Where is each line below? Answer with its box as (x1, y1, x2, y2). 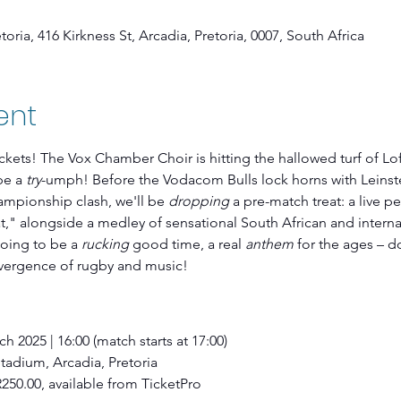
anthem (244, 235, 294, 252)
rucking (81, 235, 129, 252)
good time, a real (128, 235, 245, 252)
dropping (167, 192, 229, 209)
